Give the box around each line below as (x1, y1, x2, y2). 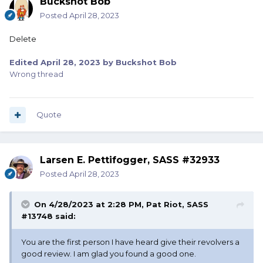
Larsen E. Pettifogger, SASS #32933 (40, 154, 220, 166)
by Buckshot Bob (100, 58, 177, 68)
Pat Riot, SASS (146, 200, 208, 210)
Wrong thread (9, 69, 63, 79)
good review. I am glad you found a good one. (21, 249, 198, 259)
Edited (9, 58, 41, 68)
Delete (9, 34, 38, 44)
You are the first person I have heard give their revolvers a (21, 237, 240, 247)
